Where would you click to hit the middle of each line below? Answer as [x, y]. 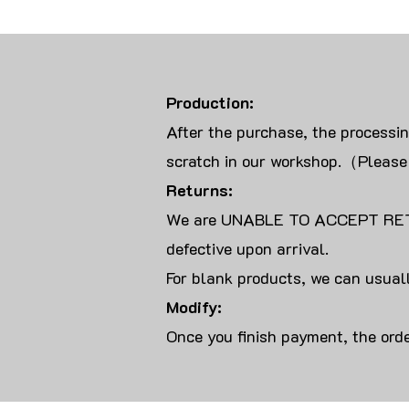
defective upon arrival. [247, 249]
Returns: [199, 190]
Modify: [196, 307]
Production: [210, 103]
